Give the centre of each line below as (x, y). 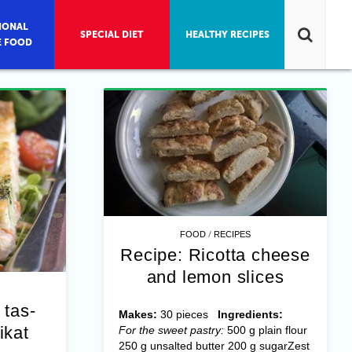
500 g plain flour (265, 330)
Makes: (137, 315)
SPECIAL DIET (112, 35)
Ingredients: (251, 315)
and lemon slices (215, 277)
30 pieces (187, 315)
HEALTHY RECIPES (227, 35)
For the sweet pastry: (171, 330)
